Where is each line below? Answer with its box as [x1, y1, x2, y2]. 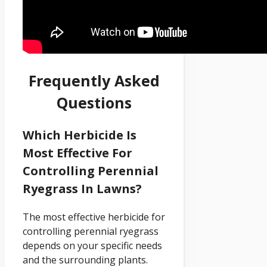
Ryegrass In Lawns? [23, 180, 142, 197]
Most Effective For [23, 144, 132, 161]
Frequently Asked [29, 70, 160, 91]
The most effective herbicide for [23, 210, 165, 223]
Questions [57, 92, 132, 113]
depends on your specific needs [23, 238, 162, 252]
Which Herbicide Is [23, 126, 136, 143]
